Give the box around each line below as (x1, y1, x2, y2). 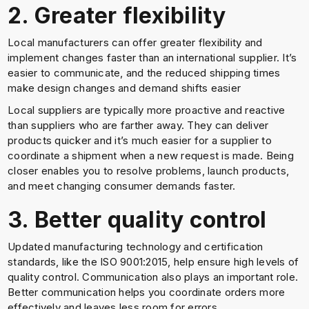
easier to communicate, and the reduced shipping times (8, 66, 281, 79)
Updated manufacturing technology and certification (8, 240, 263, 253)
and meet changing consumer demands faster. (8, 179, 236, 192)
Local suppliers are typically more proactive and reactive (8, 103, 286, 117)
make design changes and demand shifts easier (8, 81, 241, 94)
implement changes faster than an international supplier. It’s (8, 51, 297, 64)
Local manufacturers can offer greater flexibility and (8, 36, 263, 49)
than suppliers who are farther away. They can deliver (8, 119, 269, 132)
